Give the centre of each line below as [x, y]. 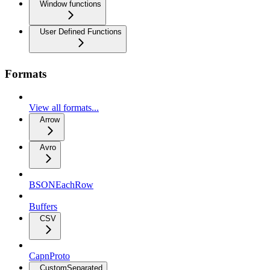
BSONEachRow [61, 185]
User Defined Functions [81, 31]
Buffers [43, 207]
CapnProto [49, 256]
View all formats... [64, 108]
